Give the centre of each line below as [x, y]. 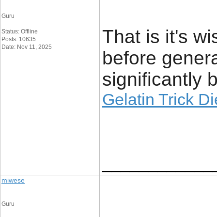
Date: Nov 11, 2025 [27, 47]
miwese [13, 180]
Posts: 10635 [19, 39]
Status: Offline [20, 31]
